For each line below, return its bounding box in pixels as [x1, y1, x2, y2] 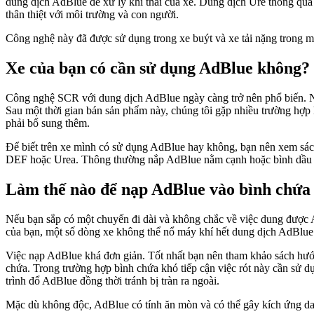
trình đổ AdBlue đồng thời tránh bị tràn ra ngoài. [6, 274, 219, 287]
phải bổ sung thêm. [6, 117, 90, 130]
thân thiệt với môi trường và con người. [6, 8, 179, 21]
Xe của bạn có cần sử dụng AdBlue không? [6, 59, 310, 78]
